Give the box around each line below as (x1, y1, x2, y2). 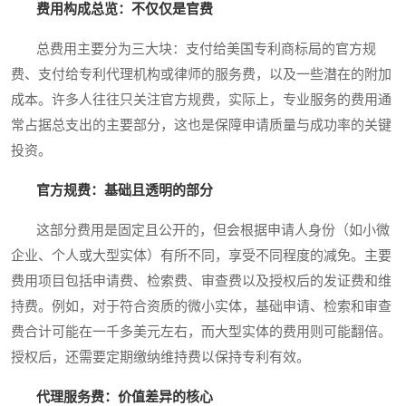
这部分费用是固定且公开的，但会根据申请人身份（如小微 (11, 223, 390, 238)
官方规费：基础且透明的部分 (36, 183, 213, 198)
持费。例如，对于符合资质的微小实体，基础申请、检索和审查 (11, 299, 391, 314)
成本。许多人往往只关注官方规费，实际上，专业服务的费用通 (11, 92, 391, 108)
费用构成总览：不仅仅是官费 (36, 2, 213, 17)
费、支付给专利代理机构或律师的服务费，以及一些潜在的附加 (11, 67, 391, 82)
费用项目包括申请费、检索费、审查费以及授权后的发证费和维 (11, 274, 391, 289)
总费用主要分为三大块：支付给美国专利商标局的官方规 (11, 42, 376, 57)
